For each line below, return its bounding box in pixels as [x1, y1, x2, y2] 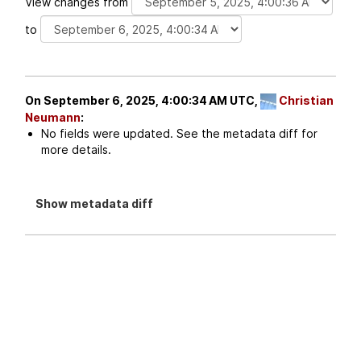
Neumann [24, 110, 81, 125]
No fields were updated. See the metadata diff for [40, 127, 317, 141]
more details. [40, 143, 111, 157]
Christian [278, 93, 334, 108]
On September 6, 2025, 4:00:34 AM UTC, [24, 93, 260, 108]
